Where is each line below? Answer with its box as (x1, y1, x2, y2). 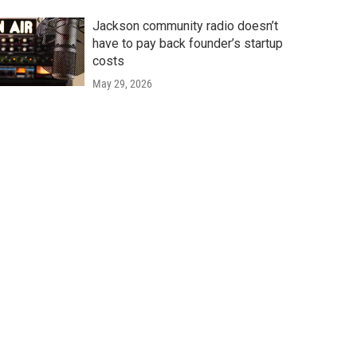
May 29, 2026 (92, 76, 152, 90)
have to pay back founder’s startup (92, 35, 283, 51)
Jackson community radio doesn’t (92, 18, 278, 33)
